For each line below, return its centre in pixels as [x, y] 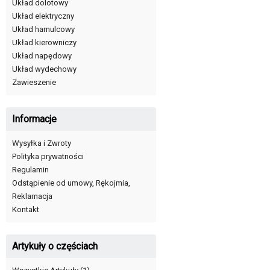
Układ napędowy [42, 56]
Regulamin [30, 170]
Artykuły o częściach [55, 246]
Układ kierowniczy [44, 43]
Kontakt [26, 210]
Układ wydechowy [44, 69]
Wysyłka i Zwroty [42, 143]
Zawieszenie [34, 83]
